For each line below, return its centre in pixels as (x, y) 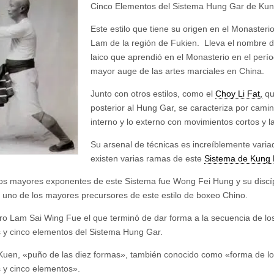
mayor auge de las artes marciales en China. (177, 71)
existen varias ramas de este (147, 158)
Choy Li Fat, (239, 93)
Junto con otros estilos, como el (153, 93)
